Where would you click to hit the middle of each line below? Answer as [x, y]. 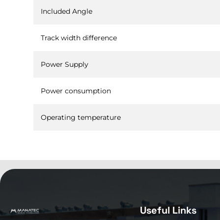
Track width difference [79, 38]
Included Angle [66, 11]
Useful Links [168, 210]
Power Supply [64, 64]
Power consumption [76, 91]
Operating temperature [81, 117]
